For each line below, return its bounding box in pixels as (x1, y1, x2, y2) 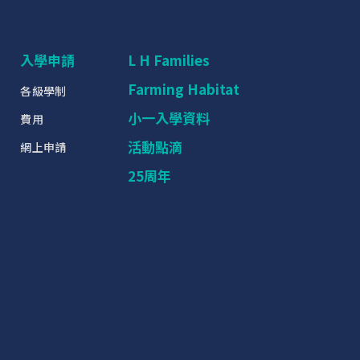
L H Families (128, 50, 210, 71)
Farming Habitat (128, 79, 239, 100)
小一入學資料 (128, 108, 210, 129)
